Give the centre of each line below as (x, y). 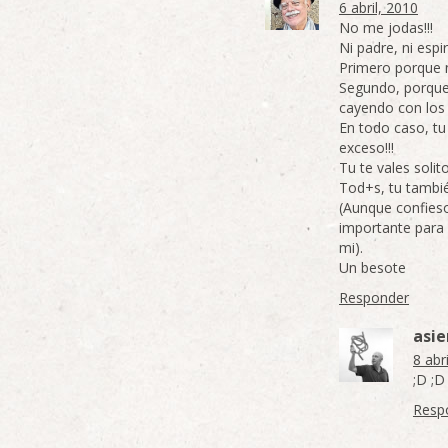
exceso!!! (366, 147)
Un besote (372, 267)
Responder (374, 297)
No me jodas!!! (386, 27)
